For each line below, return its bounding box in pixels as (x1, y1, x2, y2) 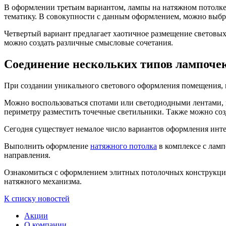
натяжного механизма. (4, 177, 82, 186)
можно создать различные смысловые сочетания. (4, 38, 173, 47)
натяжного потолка (90, 141, 157, 150)
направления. (4, 150, 50, 159)
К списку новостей (4, 194, 70, 203)
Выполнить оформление (4, 141, 90, 150)
